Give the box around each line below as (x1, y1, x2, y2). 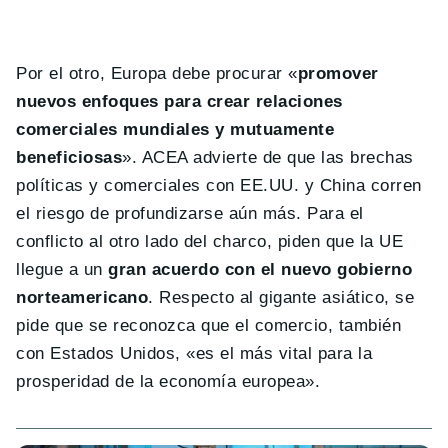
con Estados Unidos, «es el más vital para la (16, 344, 373, 363)
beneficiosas (16, 148, 123, 167)
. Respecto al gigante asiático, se (148, 288, 415, 307)
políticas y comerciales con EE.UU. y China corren (16, 176, 422, 195)
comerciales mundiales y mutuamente (16, 120, 335, 139)
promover (297, 64, 379, 83)
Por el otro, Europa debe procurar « (16, 64, 298, 83)
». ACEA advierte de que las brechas (122, 148, 414, 167)
